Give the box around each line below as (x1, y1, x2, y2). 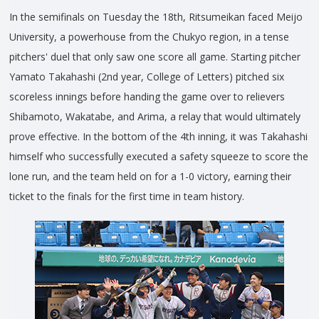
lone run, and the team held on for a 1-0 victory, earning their (9, 169, 291, 184)
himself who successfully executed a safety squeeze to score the (9, 150, 308, 164)
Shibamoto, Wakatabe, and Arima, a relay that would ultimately (9, 110, 300, 124)
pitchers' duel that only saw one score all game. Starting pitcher (9, 50, 300, 64)
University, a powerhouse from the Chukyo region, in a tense (9, 30, 289, 44)
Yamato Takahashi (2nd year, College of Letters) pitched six (9, 70, 284, 84)
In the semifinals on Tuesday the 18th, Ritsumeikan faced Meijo (9, 10, 303, 24)
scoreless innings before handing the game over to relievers (9, 90, 285, 104)
